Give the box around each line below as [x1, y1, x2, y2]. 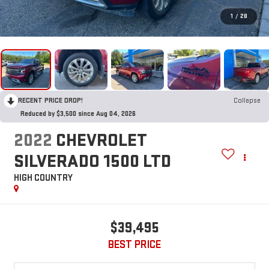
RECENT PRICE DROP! [18, 95, 83, 105]
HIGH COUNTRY [13, 172, 73, 184]
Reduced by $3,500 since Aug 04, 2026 [20, 109, 136, 118]
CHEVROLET [55, 130, 147, 152]
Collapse [234, 95, 261, 105]
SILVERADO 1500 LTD [13, 151, 171, 173]
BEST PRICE [108, 238, 161, 252]
